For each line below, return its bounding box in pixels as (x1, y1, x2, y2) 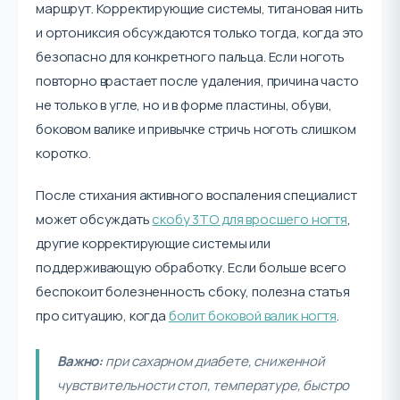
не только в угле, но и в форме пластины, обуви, (36, 96, 332, 114)
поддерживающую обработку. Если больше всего (36, 258, 347, 277)
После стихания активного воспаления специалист (36, 186, 357, 204)
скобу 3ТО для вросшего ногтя (152, 210, 347, 229)
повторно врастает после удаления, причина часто (36, 71, 359, 90)
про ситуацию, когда (36, 306, 169, 325)
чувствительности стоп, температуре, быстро (57, 376, 350, 395)
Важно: (57, 352, 104, 371)
